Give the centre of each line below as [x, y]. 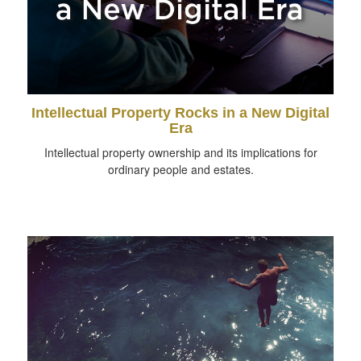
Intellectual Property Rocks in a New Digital [180, 113]
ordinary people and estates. [180, 170]
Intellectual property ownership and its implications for [180, 153]
